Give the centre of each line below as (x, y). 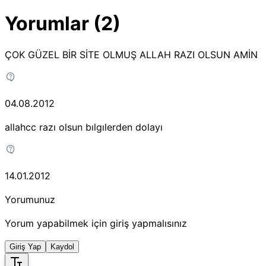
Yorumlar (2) (63, 23)
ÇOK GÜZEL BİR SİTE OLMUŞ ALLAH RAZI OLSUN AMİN (131, 55)
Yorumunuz (30, 200)
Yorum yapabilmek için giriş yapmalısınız (96, 224)
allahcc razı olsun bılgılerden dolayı (84, 127)
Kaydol (62, 247)
